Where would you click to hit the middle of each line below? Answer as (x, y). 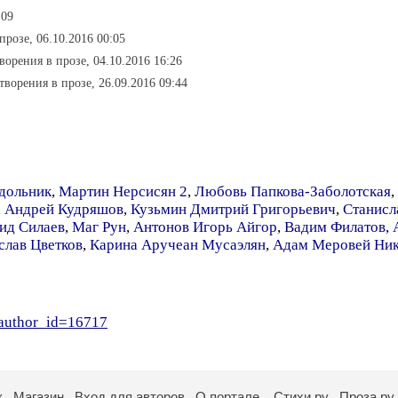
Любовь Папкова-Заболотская (293, 191)
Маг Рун (99, 227)
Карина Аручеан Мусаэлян (178, 245)
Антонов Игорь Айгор (205, 227)
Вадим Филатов (335, 227)
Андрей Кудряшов (64, 209)
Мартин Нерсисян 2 (123, 191)
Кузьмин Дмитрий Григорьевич (233, 209)
